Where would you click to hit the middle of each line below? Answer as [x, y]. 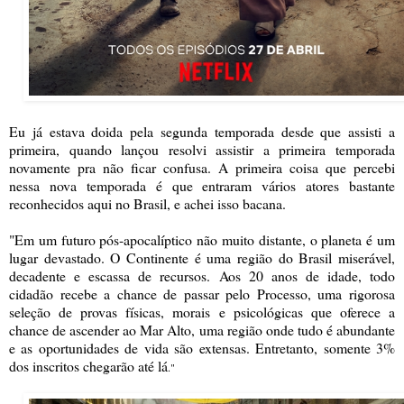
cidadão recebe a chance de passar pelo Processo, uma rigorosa [202, 293]
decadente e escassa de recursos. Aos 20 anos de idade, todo [202, 275]
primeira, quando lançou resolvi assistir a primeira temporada [202, 149]
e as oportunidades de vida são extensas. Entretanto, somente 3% [202, 347]
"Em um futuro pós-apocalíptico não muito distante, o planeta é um [202, 239]
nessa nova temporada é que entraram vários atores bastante [202, 185]
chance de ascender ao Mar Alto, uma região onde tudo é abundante [202, 329]
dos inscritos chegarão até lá [88, 365]
